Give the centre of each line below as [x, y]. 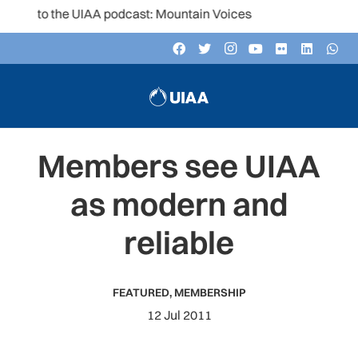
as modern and [179, 204]
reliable [179, 243]
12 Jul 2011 [179, 315]
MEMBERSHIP [210, 292]
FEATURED [141, 292]
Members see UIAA [179, 166]
